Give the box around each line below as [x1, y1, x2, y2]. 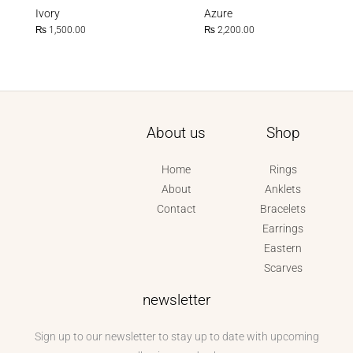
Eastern [264, 242, 303, 255]
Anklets [265, 183, 302, 196]
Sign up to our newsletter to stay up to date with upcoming [34, 330, 319, 344]
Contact [156, 203, 196, 216]
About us [147, 124, 206, 143]
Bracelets [260, 203, 307, 216]
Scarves [263, 262, 303, 275]
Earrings [262, 222, 304, 236]
